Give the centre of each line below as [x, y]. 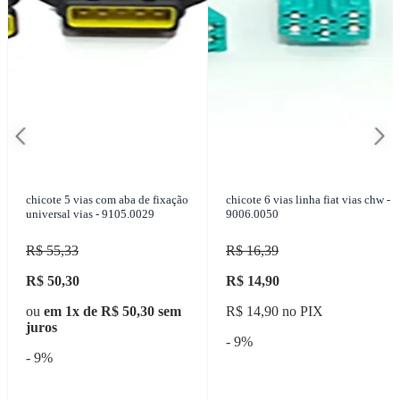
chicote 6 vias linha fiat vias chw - [308, 200]
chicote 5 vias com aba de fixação [107, 200]
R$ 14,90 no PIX [275, 312]
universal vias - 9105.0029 [90, 214]
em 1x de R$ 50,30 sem [112, 312]
